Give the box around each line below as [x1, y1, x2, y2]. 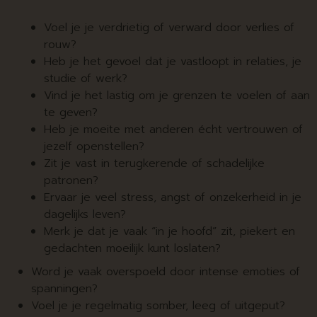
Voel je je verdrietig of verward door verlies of [44, 19, 295, 37]
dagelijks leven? [44, 206, 127, 224]
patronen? [44, 172, 99, 190]
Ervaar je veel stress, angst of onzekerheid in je [44, 189, 302, 207]
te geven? [44, 104, 98, 122]
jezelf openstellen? [44, 138, 145, 156]
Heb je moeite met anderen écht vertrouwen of [44, 121, 304, 139]
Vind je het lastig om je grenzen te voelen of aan [44, 87, 311, 105]
